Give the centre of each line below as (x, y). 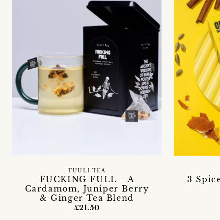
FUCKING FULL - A (87, 179)
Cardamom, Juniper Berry (87, 188)
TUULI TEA (87, 171)
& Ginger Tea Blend (87, 198)
